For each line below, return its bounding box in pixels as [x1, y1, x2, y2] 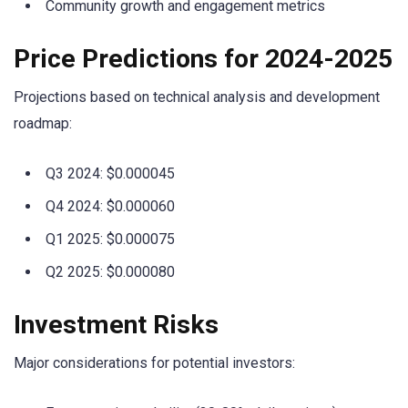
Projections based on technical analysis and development [14, 87, 380, 106]
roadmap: [14, 114, 72, 132]
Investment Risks [14, 310, 219, 341]
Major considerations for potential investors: [14, 354, 295, 372]
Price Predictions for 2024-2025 [14, 43, 393, 74]
